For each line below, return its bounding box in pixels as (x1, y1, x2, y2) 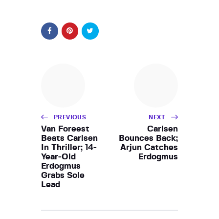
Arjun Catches (120, 143, 178, 152)
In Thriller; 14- (41, 143, 97, 152)
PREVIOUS (54, 114, 87, 120)
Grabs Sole (41, 171, 85, 179)
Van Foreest (41, 124, 89, 133)
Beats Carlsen (41, 133, 98, 142)
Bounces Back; (119, 133, 178, 142)
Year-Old (41, 152, 76, 161)
